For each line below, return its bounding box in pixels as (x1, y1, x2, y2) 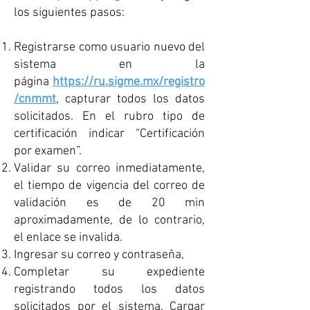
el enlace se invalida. (14, 230, 122, 245)
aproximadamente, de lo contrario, (14, 213, 205, 228)
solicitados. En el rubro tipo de (14, 109, 205, 124)
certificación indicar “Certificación (14, 127, 205, 141)
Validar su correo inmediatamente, (14, 161, 205, 176)
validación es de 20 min (14, 196, 205, 210)
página (14, 75, 53, 89)
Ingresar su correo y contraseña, (14, 248, 184, 262)
